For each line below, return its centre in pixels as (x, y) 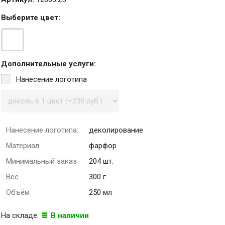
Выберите (21, 17)
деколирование (116, 130)
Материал (23, 145)
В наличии (70, 215)
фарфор (103, 145)
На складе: (21, 215)
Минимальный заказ (42, 161)
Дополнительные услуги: (49, 64)
